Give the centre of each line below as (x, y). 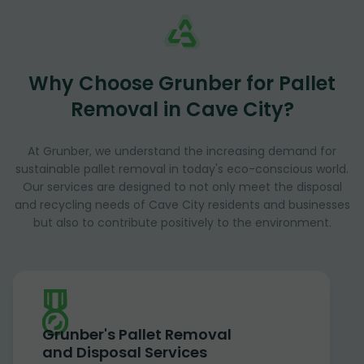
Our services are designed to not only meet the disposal (182, 186)
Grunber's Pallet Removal (137, 334)
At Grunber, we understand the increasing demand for (182, 151)
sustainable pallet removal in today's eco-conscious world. (182, 169)
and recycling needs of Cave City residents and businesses (182, 204)
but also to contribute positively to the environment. (182, 222)
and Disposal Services (125, 352)
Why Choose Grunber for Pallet (182, 83)
